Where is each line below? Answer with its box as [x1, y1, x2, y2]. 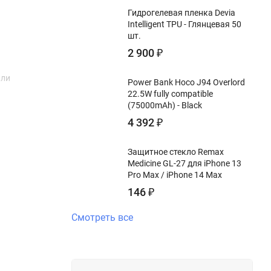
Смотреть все [71, 211, 133, 223]
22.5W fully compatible [128, 88, 213, 99]
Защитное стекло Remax [128, 146, 224, 157]
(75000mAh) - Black [128, 100, 202, 110]
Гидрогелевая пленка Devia [128, 7, 235, 18]
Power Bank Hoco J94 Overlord [128, 77, 245, 87]
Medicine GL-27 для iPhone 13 [128, 158, 241, 168]
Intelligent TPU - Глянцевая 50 [128, 19, 241, 29]
